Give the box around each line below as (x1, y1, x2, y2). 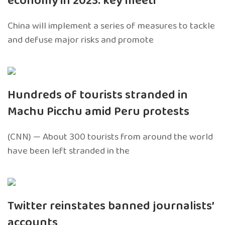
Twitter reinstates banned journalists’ (8, 196, 214, 216)
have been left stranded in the (8, 143, 130, 159)
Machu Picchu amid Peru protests (8, 101, 189, 122)
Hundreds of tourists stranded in (8, 85, 188, 105)
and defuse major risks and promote (8, 32, 154, 48)
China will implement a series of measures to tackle (8, 18, 215, 34)
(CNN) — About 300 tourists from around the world (8, 129, 213, 145)
